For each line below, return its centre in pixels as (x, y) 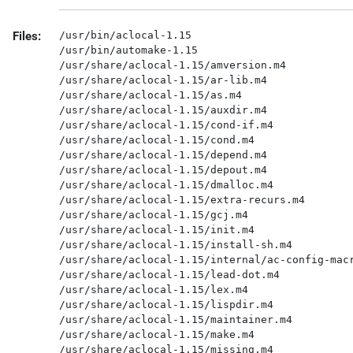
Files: (27, 36)
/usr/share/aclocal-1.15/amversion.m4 (172, 65)
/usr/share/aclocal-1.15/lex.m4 (153, 290)
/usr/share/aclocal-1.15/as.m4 (150, 95)
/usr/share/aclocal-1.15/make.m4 (156, 334)
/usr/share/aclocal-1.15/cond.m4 (156, 140)
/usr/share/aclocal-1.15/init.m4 (156, 230)
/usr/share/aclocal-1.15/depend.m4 (163, 155)
